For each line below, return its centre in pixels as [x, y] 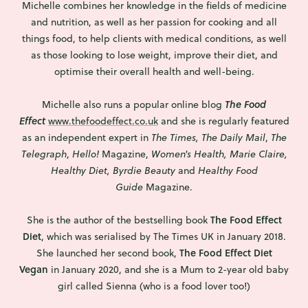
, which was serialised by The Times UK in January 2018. [163, 237]
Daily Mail [242, 138]
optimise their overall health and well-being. [154, 72]
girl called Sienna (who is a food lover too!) [154, 286]
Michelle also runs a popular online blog [133, 105]
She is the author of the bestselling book [118, 220]
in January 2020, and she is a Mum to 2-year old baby [170, 270]
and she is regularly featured [223, 121]
